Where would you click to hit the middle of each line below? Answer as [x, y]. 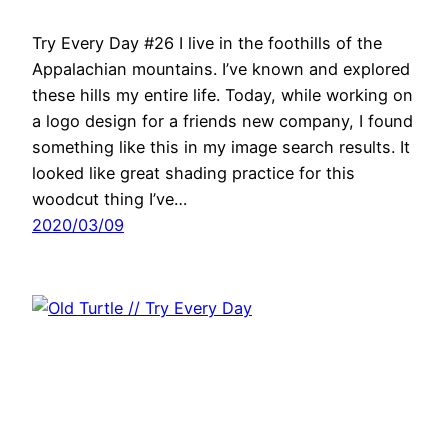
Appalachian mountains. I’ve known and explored [221, 69]
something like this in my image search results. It [221, 147]
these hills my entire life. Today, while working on [222, 95]
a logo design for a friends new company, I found [222, 121]
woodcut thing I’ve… [109, 199]
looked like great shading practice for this [193, 173]
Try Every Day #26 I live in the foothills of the [207, 43]
